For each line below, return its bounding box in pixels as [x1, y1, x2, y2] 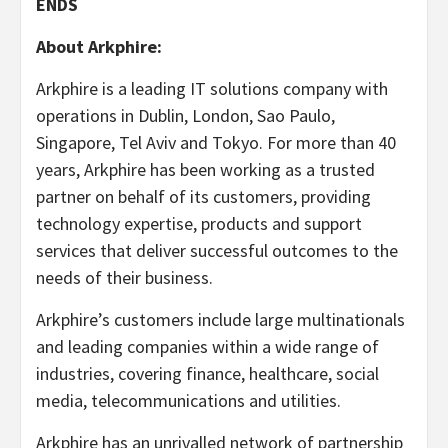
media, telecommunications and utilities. [36, 389, 341, 412]
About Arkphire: [36, 35, 162, 58]
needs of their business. [36, 266, 213, 289]
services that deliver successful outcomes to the [36, 239, 398, 262]
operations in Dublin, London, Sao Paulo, [36, 104, 335, 127]
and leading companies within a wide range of [36, 335, 379, 358]
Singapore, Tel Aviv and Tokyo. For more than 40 [36, 131, 396, 154]
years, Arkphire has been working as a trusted [36, 158, 375, 181]
